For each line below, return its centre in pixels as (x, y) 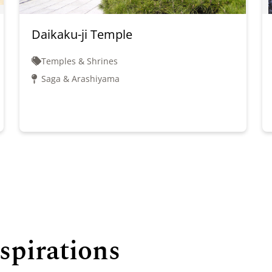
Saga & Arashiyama (80, 79)
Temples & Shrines (79, 61)
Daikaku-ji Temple (82, 34)
